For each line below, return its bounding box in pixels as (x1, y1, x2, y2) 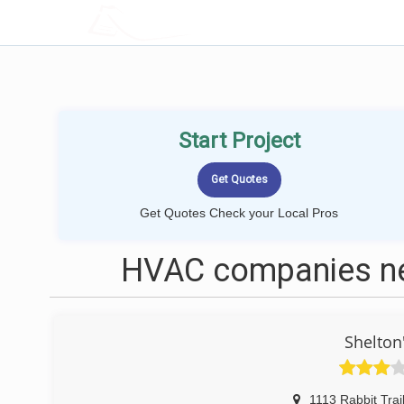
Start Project (178, 128, 300, 153)
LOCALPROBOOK (133, 13, 252, 32)
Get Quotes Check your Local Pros (140, 206, 338, 220)
